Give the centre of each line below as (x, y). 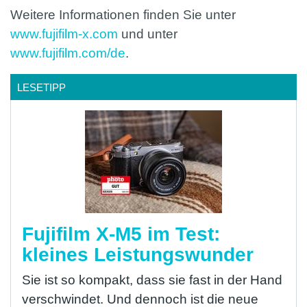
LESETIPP (41, 88)
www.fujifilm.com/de (68, 53)
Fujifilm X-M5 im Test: (121, 234)
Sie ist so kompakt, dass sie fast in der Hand (152, 280)
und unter (148, 34)
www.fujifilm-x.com (64, 34)
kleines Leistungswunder (138, 255)
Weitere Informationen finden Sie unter (123, 15)
